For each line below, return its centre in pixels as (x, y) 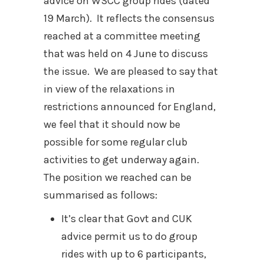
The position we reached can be (118, 177)
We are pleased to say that (156, 71)
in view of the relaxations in (109, 89)
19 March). (68, 18)
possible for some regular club (115, 142)
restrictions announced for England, (130, 107)
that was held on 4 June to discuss (126, 54)
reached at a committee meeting (122, 36)
